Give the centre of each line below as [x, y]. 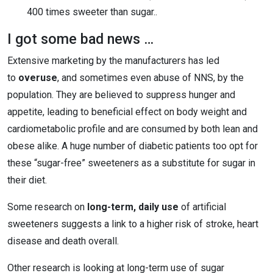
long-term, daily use [133, 207]
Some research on [47, 207]
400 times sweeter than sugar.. [92, 12]
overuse [38, 78]
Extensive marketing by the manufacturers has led [113, 61]
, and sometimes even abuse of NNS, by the [151, 78]
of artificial [202, 207]
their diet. [27, 180]
